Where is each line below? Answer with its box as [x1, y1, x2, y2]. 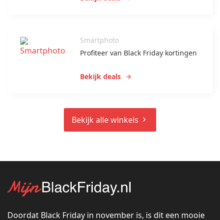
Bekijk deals [80, 72, 121, 82]
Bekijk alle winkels [72, 114, 140, 126]
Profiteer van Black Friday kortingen [80, 48, 197, 58]
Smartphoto [80, 35, 119, 45]
